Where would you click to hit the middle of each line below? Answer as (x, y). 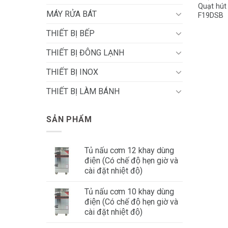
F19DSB (210, 16)
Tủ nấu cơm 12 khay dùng (129, 151)
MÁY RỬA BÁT (72, 14)
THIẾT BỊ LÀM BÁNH (83, 91)
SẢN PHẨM (69, 119)
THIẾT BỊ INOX (72, 72)
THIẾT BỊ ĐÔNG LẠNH (85, 52)
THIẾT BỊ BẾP (70, 33)
